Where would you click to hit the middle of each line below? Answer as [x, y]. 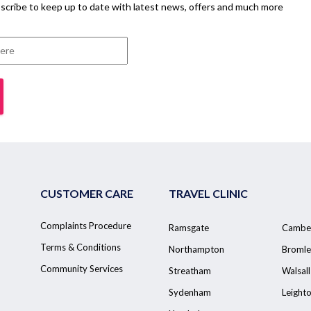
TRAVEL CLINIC [208, 194]
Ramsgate [189, 228]
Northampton [196, 250]
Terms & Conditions [81, 247]
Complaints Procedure [86, 226]
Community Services [82, 269]
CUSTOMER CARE [87, 194]
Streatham [190, 271]
